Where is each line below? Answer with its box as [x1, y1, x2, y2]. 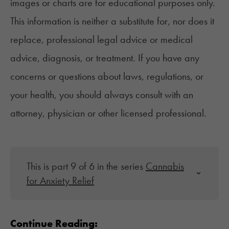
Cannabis [146, 159, 184, 173]
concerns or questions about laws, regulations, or [10, 70, 203, 83]
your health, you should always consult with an [10, 88, 193, 102]
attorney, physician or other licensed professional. [10, 106, 207, 120]
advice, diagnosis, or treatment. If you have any [10, 51, 199, 65]
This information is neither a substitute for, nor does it [10, 14, 214, 28]
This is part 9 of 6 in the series [27, 159, 146, 173]
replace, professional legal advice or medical [10, 33, 193, 47]
